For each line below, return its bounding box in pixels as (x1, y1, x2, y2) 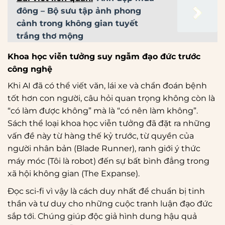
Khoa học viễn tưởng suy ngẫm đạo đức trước (8, 51, 200, 61)
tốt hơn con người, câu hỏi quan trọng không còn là (8, 93, 215, 103)
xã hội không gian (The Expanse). (8, 168, 140, 178)
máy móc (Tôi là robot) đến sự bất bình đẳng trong (8, 156, 209, 166)
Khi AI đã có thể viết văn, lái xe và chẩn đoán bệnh (8, 80, 207, 90)
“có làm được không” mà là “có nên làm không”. (8, 105, 198, 116)
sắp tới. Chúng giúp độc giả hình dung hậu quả (8, 211, 197, 221)
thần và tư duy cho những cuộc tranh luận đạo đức (8, 198, 212, 208)
